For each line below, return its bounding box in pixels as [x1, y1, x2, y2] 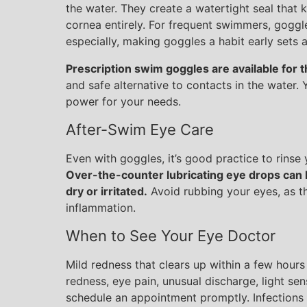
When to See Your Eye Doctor [66, 227, 275, 245]
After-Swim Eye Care [66, 121, 214, 138]
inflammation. [66, 201, 136, 214]
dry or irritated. [66, 184, 147, 198]
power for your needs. [66, 95, 181, 108]
